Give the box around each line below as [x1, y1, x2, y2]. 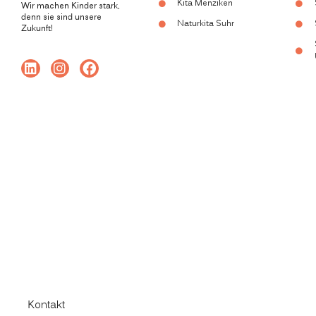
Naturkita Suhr [177, 18, 235, 31]
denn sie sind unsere [21, 11, 102, 25]
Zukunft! [21, 23, 54, 36]
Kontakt [28, 298, 65, 314]
